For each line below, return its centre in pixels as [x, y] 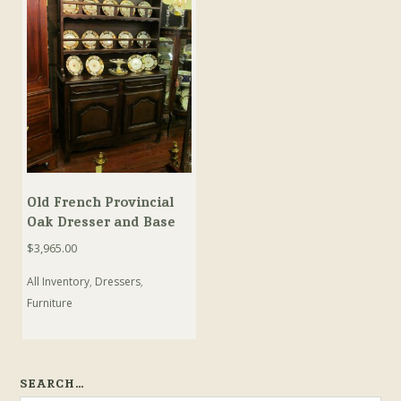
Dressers [118, 281]
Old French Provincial [101, 202]
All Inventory [59, 281]
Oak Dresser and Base [102, 222]
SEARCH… [53, 383]
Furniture [50, 303]
